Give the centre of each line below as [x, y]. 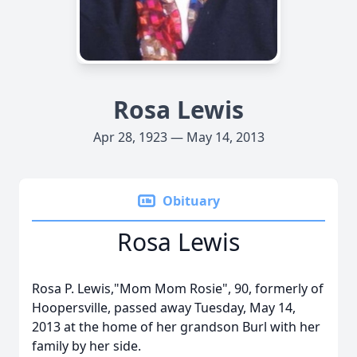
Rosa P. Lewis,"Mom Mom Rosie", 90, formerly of [178, 288]
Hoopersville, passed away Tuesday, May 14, [164, 308]
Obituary [191, 201]
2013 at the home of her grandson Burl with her [176, 327]
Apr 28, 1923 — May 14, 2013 [178, 137]
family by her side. [86, 346]
